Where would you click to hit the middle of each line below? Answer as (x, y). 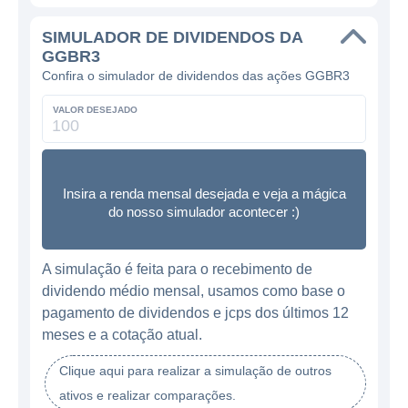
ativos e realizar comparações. (148, 395)
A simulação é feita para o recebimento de (177, 269)
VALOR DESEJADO (95, 110)
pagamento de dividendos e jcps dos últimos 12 (195, 313)
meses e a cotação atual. (122, 335)
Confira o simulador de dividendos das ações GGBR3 (196, 76)
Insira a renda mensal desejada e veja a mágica (204, 193)
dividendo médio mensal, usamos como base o (194, 291)
